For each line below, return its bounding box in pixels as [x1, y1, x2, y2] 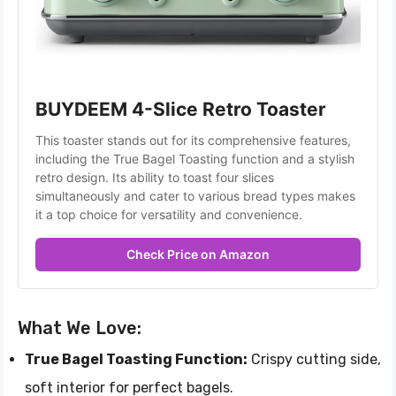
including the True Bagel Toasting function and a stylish [35, 150, 354, 166]
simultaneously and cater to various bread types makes [35, 187, 355, 203]
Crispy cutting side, [247, 350, 381, 368]
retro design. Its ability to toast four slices [35, 169, 274, 185]
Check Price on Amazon [126, 246, 270, 262]
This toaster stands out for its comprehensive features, [35, 132, 351, 148]
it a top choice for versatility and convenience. [35, 206, 302, 222]
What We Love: [18, 316, 141, 339]
